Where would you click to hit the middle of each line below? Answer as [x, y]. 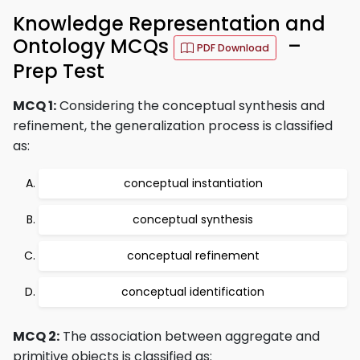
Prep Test [59, 71]
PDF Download [233, 48]
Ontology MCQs [93, 47]
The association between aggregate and [190, 336]
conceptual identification [193, 292]
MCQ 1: [35, 106]
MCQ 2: [36, 336]
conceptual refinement [193, 256]
